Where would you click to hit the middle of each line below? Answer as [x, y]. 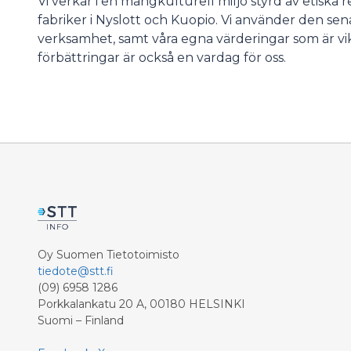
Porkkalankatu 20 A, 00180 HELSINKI [141, 304]
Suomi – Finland [81, 320]
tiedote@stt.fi [76, 271]
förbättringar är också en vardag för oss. [162, 58]
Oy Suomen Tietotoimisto [109, 255]
